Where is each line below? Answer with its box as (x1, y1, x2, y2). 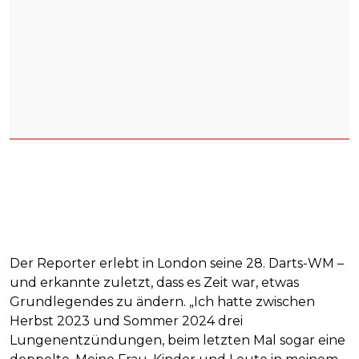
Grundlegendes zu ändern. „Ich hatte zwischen (10, 294, 315, 310)
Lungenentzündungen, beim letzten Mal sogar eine (10, 333, 345, 349)
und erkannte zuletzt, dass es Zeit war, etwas (10, 275, 299, 291)
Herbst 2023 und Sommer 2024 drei (10, 313, 243, 329)
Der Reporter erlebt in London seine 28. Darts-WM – (10, 256, 344, 272)
